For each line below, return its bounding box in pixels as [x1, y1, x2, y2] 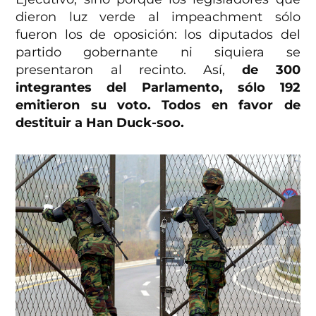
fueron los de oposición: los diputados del [16, 27, 300, 43]
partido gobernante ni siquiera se [16, 44, 300, 61]
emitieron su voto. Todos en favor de [16, 97, 300, 114]
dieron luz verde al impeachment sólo [16, 9, 300, 25]
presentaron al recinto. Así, [16, 62, 243, 78]
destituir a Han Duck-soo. [16, 115, 185, 131]
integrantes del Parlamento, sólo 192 [16, 80, 300, 96]
